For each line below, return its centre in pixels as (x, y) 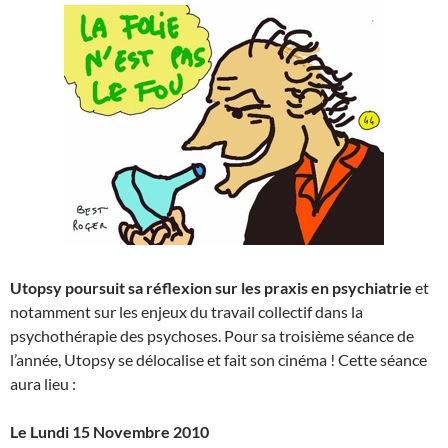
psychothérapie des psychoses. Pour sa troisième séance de (212, 336)
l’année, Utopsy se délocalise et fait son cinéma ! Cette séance (218, 360)
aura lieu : (43, 384)
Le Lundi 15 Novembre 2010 (109, 432)
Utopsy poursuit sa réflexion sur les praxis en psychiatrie (211, 288)
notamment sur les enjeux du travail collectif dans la (186, 312)
